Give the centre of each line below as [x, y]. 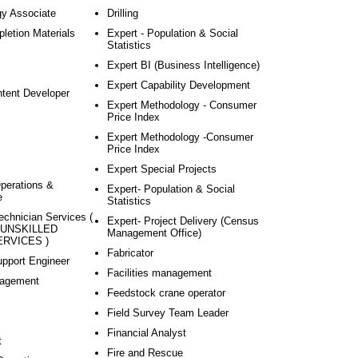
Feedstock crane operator [166, 293]
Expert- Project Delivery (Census [183, 221]
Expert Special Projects [162, 169]
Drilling [123, 13]
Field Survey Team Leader [168, 313]
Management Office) [154, 233]
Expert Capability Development [179, 85]
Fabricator [130, 253]
